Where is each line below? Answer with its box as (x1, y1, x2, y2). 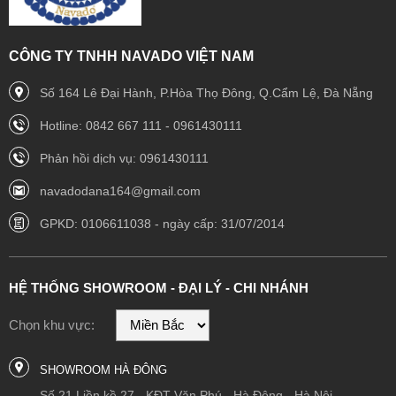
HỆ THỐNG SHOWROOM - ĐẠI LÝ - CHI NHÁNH (9, 280, 308, 296)
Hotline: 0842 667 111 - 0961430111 (40, 118, 242, 133)
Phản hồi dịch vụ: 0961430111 (40, 151, 209, 166)
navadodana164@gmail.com (40, 184, 201, 199)
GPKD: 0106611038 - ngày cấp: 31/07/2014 (40, 217, 285, 232)
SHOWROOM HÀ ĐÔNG (40, 363, 167, 377)
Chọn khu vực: (9, 317, 95, 333)
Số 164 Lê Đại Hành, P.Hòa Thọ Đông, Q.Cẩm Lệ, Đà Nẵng (40, 86, 373, 101)
